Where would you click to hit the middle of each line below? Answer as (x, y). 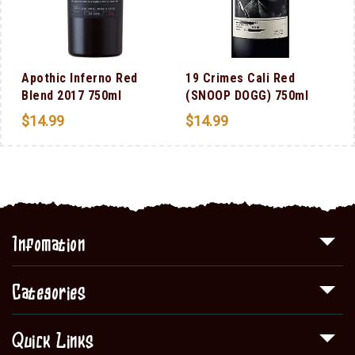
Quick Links (53, 342)
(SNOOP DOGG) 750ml (247, 95)
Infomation (48, 245)
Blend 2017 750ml (71, 95)
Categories (49, 294)
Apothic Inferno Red (80, 78)
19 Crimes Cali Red (240, 78)
